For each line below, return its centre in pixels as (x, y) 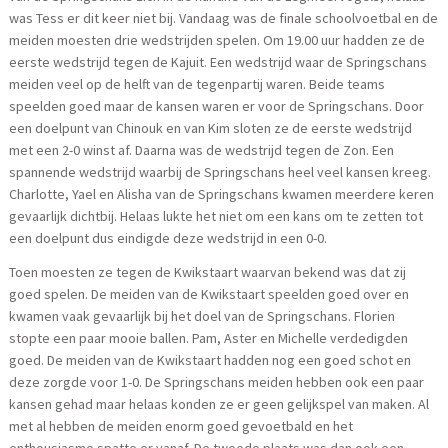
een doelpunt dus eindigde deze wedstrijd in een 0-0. (168, 238)
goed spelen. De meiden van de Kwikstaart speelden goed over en (209, 294)
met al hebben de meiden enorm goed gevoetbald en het (181, 426)
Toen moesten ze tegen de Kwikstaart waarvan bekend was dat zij (208, 272)
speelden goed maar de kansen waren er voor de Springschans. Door (217, 106)
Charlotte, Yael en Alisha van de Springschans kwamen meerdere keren (222, 194)
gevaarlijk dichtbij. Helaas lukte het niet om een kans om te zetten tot (216, 216)
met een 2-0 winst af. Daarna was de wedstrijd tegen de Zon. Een (202, 150)
